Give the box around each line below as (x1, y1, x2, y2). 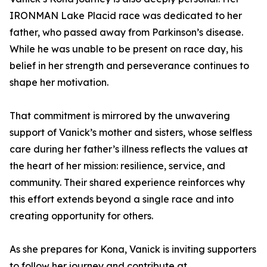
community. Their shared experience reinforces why (10, 176, 245, 189)
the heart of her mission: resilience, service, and (10, 160, 225, 172)
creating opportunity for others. (10, 210, 153, 222)
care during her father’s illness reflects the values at (10, 143, 248, 156)
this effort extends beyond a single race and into (10, 193, 234, 206)
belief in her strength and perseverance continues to (10, 60, 249, 72)
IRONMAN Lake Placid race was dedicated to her (10, 10, 242, 22)
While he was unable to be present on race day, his (10, 43, 243, 55)
